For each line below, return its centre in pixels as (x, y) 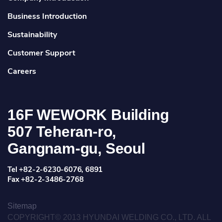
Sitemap (22, 206)
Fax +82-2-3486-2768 (46, 180)
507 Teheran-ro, (62, 132)
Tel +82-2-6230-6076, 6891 (55, 170)
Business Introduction (47, 17)
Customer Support (42, 53)
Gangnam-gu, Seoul (76, 149)
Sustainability (32, 35)
